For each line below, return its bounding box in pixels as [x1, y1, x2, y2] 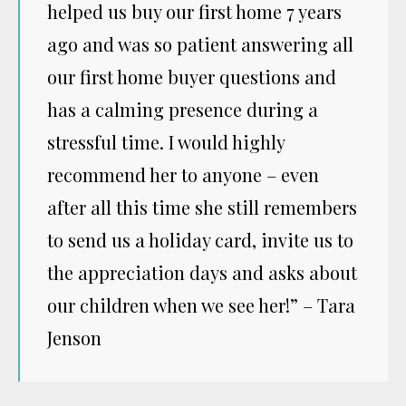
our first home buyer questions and [47, 63, 336, 89]
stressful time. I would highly [47, 129, 285, 154]
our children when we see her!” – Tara [47, 292, 355, 317]
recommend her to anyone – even [47, 161, 319, 187]
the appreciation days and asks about [47, 259, 357, 285]
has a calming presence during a [47, 96, 318, 121]
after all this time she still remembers [47, 194, 357, 219]
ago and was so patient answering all [47, 31, 353, 56]
